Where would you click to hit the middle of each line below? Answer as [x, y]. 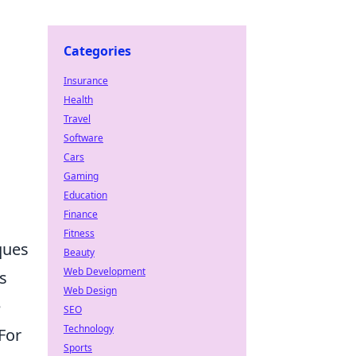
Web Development [104, 271]
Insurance [86, 81]
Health [78, 100]
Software [83, 138]
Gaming [81, 176]
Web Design [90, 290]
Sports [78, 348]
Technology [89, 329]
